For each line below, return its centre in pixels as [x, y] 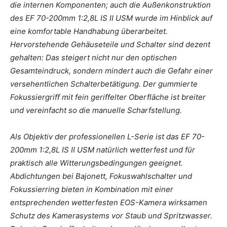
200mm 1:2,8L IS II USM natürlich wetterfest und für [103, 149]
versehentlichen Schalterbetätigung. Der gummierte [104, 84]
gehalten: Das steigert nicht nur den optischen [93, 57]
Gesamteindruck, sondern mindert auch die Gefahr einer [111, 70]
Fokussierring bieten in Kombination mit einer [92, 189]
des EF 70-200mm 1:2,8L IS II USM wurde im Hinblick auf [111, 18]
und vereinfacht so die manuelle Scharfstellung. [96, 110]
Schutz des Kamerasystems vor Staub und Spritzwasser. [111, 215]
